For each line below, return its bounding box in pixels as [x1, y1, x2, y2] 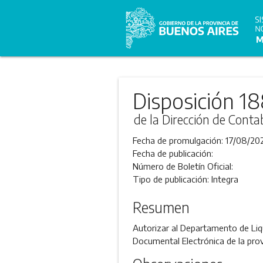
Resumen [132, 198, 190, 216]
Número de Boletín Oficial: [132, 161, 233, 171]
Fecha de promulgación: [132, 135, 225, 146]
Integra [211, 174, 238, 184]
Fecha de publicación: [132, 148, 213, 159]
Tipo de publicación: [132, 174, 211, 184]
